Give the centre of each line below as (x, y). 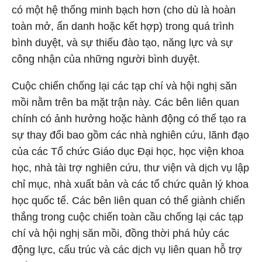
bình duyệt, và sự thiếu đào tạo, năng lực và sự (122, 43)
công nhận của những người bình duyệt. (106, 59)
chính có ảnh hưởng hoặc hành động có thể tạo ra (129, 119)
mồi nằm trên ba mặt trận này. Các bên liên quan (125, 102)
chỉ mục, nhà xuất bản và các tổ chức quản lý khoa (130, 184)
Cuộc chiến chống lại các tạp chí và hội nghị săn (124, 86)
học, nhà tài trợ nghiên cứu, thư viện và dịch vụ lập (130, 168)
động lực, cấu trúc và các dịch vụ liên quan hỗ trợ (127, 250)
